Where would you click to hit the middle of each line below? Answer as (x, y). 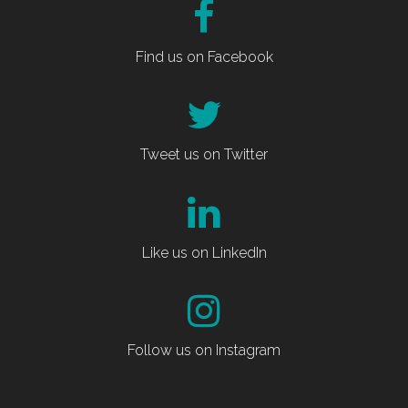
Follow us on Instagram (204, 351)
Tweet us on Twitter (204, 155)
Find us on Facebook (204, 56)
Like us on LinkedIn (204, 252)
